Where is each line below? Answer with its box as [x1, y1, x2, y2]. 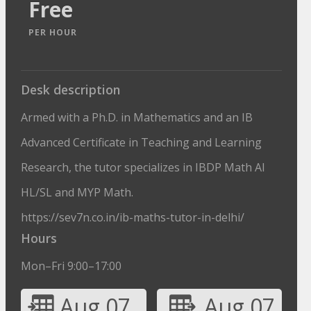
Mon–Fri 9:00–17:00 [21, 258, 122, 274]
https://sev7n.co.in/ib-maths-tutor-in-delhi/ [21, 210, 245, 225]
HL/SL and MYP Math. [21, 185, 134, 200]
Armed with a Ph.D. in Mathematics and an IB [21, 110, 253, 125]
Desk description [21, 81, 121, 98]
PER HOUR [28, 26, 78, 38]
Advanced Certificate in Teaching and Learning [21, 135, 262, 150]
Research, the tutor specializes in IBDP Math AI [21, 160, 266, 175]
